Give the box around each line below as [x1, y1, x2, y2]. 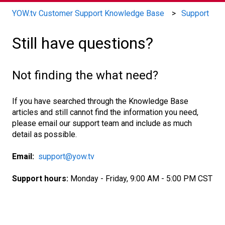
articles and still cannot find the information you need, [12, 107, 198, 117]
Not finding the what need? [12, 68, 158, 83]
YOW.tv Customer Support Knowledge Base [12, 8, 164, 18]
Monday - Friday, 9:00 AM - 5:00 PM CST [70, 174, 212, 184]
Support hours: [12, 174, 70, 184]
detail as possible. [12, 129, 77, 139]
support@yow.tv [38, 151, 94, 161]
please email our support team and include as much [12, 118, 192, 128]
